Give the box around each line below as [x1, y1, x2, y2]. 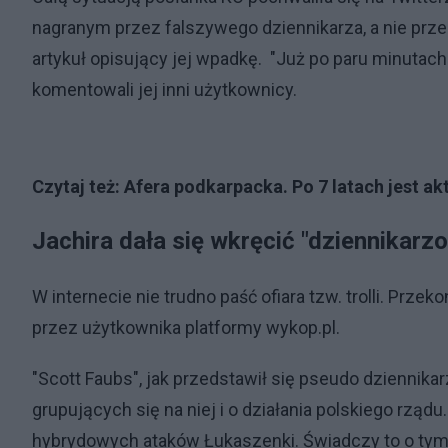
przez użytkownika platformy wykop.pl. [32, 317, 340, 338]
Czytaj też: [32, 176, 124, 197]
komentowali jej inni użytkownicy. [32, 79, 301, 100]
